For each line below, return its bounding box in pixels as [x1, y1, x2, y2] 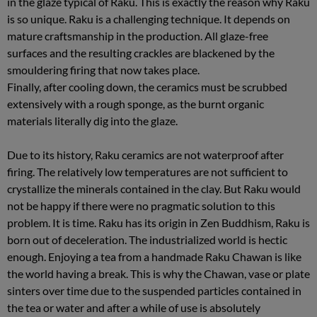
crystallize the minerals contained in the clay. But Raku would [7, 182, 301, 195]
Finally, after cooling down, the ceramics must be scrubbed [7, 80, 287, 93]
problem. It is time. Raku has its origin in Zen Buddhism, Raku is [7, 216, 310, 229]
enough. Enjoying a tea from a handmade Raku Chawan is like [7, 250, 301, 263]
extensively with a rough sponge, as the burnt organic [7, 97, 264, 110]
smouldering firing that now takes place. [7, 63, 200, 76]
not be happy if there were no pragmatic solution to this [7, 199, 275, 212]
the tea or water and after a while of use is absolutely [7, 301, 260, 314]
